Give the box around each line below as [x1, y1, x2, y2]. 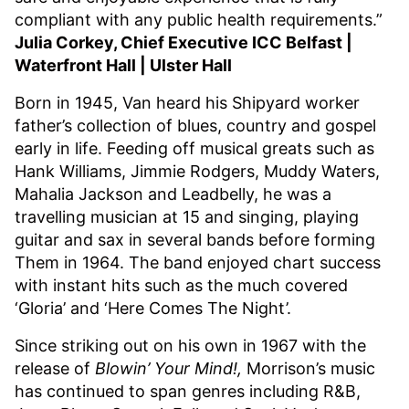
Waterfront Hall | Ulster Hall [15, 55, 232, 75]
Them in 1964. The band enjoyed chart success [15, 252, 381, 272]
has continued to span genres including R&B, [15, 381, 361, 401]
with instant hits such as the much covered [15, 275, 348, 295]
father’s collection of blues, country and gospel [15, 115, 376, 135]
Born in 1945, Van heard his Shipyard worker [15, 92, 360, 112]
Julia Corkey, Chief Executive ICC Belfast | [15, 32, 352, 52]
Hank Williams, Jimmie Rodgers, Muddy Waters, [15, 161, 380, 181]
